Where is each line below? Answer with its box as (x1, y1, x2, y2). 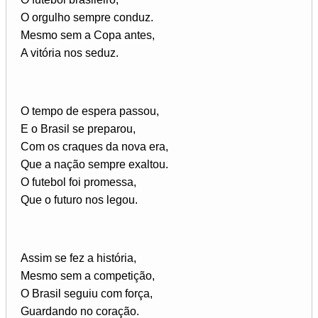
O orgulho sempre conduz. (21, 11, 153, 24)
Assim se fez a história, (21, 252, 136, 265)
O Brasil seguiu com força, (21, 287, 153, 300)
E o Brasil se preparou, (21, 123, 136, 136)
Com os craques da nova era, (21, 141, 168, 153)
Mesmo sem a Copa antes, (21, 29, 155, 42)
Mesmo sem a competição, (21, 270, 155, 283)
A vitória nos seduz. (21, 47, 119, 60)
